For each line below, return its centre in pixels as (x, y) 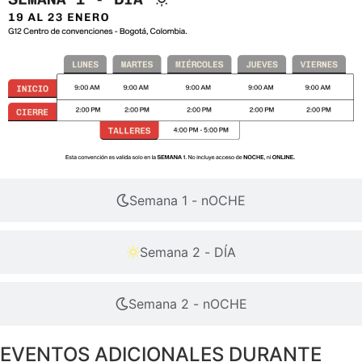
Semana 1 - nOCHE (187, 200)
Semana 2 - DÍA (187, 252)
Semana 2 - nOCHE (187, 303)
